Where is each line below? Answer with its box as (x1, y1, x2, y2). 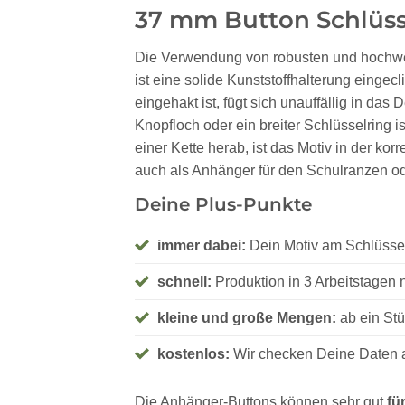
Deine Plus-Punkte (135, 193, 313, 215)
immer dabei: (157, 237, 247, 253)
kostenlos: (157, 345, 231, 362)
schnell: (157, 273, 212, 289)
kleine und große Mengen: (157, 309, 337, 325)
